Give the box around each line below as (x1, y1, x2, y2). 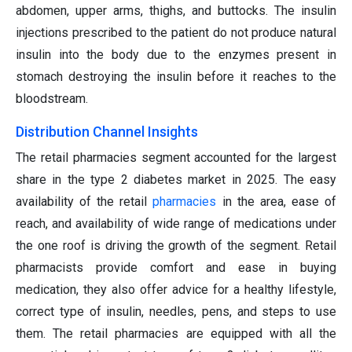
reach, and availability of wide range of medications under (16, 216, 336, 232)
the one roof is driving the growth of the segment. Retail (16, 238, 336, 254)
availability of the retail (16, 194, 153, 210)
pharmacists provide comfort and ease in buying (16, 260, 336, 276)
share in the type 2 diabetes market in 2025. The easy (16, 172, 336, 188)
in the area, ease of (216, 194, 337, 210)
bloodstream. (16, 91, 88, 107)
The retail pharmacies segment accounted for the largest (16, 150, 336, 166)
